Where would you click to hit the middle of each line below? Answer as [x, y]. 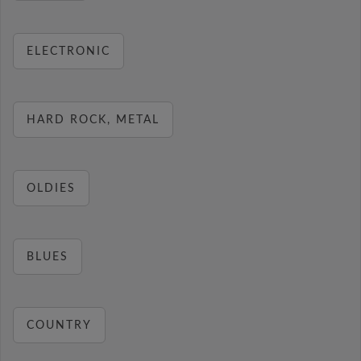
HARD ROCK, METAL [93, 120]
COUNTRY [59, 326]
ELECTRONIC [68, 52]
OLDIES [51, 189]
